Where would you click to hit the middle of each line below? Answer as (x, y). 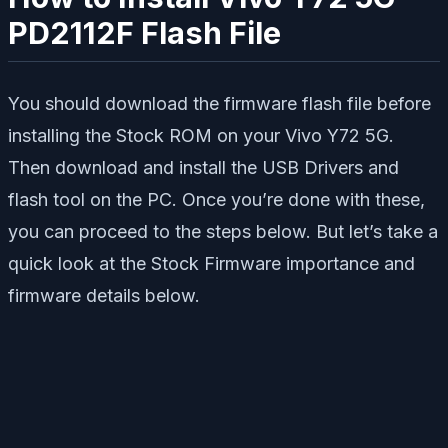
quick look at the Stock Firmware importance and (211, 263)
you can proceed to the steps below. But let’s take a (223, 231)
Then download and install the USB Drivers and (203, 167)
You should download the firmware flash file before (219, 103)
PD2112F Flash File (144, 33)
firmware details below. (104, 295)
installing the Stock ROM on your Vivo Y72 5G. (201, 135)
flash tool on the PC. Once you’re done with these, (216, 199)
